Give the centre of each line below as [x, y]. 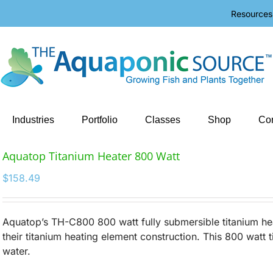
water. [16, 251]
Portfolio [99, 120]
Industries [33, 120]
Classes [162, 120]
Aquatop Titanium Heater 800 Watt [91, 156]
